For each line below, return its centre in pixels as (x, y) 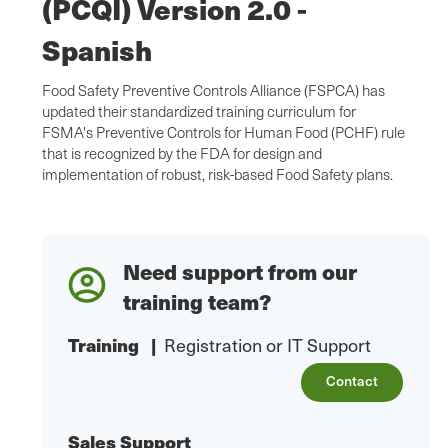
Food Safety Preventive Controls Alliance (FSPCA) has (213, 90)
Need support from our (240, 272)
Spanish (97, 50)
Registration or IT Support (267, 345)
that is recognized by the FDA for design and (182, 153)
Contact (351, 381)
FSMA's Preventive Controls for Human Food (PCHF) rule (223, 132)
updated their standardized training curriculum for (199, 111)
